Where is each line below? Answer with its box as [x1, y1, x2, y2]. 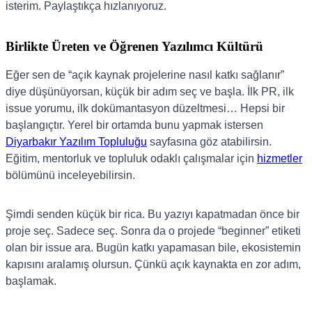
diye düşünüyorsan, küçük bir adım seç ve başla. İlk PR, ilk [6, 86, 294, 98]
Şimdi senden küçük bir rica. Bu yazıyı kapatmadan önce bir [6, 208, 299, 221]
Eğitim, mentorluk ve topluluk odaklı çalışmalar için [6, 153, 257, 165]
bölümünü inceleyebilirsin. [6, 169, 135, 182]
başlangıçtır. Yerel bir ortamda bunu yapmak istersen [6, 119, 263, 132]
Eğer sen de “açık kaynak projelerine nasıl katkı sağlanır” [6, 69, 284, 81]
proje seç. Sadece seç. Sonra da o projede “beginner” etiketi [6, 225, 301, 237]
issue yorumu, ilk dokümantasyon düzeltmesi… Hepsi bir [6, 102, 285, 115]
